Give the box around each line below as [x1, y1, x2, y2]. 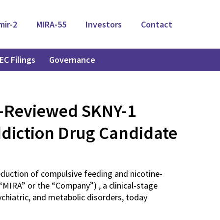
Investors [85, 19, 122, 30]
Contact [141, 19, 172, 30]
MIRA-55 [36, 19, 66, 30]
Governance [49, 54, 95, 65]
